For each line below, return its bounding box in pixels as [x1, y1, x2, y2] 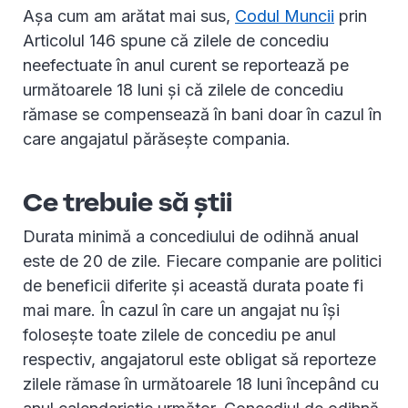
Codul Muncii [235, 6, 334, 26]
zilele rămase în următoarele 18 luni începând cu [23, 374, 379, 394]
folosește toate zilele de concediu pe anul [23, 325, 336, 345]
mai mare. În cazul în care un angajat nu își [23, 301, 340, 321]
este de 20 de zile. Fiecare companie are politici [23, 251, 382, 271]
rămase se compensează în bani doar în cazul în [23, 105, 382, 125]
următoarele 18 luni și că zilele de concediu [23, 80, 343, 100]
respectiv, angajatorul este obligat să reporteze [23, 350, 376, 370]
